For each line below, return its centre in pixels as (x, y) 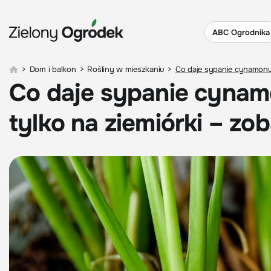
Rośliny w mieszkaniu (126, 69)
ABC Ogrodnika (241, 32)
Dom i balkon (53, 69)
